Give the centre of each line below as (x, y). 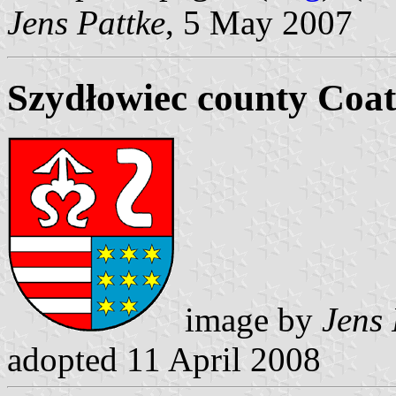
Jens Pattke (86, 23)
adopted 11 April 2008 (164, 360)
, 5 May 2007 (259, 23)
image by (249, 320)
